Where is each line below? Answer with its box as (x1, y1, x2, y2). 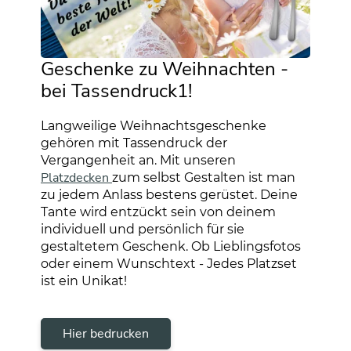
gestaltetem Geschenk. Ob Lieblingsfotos (41, 239, 301, 255)
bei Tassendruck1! (41, 78, 192, 104)
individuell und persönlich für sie (41, 222, 244, 237)
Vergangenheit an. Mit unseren (41, 153, 236, 168)
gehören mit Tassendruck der (41, 136, 227, 151)
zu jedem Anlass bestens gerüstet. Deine (41, 187, 298, 203)
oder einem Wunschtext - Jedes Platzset (41, 256, 297, 272)
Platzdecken (41, 169, 109, 187)
